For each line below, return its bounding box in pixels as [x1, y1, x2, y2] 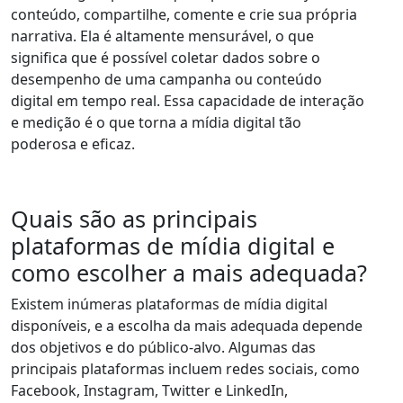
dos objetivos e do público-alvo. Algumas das [11, 337, 316, 358]
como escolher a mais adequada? [11, 257, 367, 289]
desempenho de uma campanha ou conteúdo [11, 69, 322, 90]
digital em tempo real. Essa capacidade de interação [11, 91, 364, 112]
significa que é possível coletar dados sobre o [11, 48, 320, 68]
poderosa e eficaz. [11, 134, 135, 155]
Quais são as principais [11, 203, 257, 235]
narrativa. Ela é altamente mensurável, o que [11, 26, 314, 47]
